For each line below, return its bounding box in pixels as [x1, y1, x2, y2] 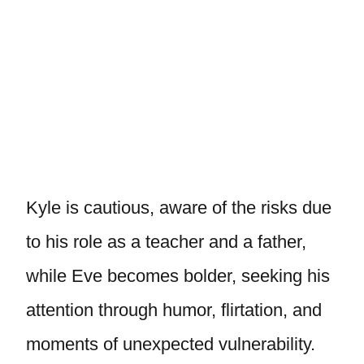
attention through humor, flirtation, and [26, 300, 322, 320]
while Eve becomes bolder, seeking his [26, 266, 330, 286]
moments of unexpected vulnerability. [26, 334, 320, 354]
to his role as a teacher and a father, [26, 232, 306, 252]
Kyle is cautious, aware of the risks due [26, 197, 331, 218]
